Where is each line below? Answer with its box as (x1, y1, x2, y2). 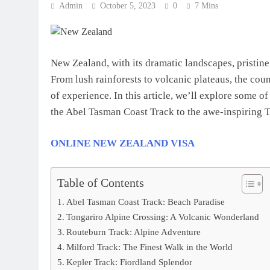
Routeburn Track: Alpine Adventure (66, 226, 201, 237)
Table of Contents (57, 175, 144, 189)
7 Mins (195, 1, 218, 10)
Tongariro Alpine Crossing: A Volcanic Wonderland (66, 211, 260, 222)
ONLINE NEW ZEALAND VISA (51, 137, 195, 149)
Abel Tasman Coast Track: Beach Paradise (66, 196, 225, 207)
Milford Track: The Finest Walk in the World (66, 241, 233, 252)
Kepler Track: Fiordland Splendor (66, 256, 193, 267)
